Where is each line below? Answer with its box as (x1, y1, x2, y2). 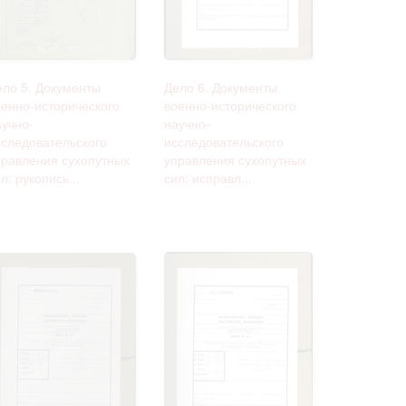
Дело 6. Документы (164, 77, 277, 96)
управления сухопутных (164, 150, 306, 169)
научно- (164, 113, 210, 132)
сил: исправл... (164, 168, 252, 187)
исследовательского (164, 131, 284, 150)
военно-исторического (164, 95, 296, 114)
